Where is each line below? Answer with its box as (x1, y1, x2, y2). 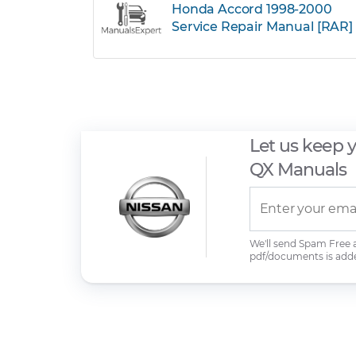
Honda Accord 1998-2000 (172, 2, 332, 17)
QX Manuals (249, 158, 347, 180)
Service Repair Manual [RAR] (172, 19, 353, 34)
